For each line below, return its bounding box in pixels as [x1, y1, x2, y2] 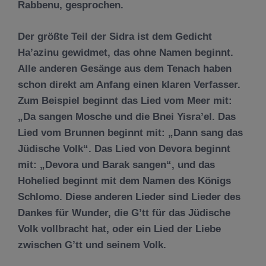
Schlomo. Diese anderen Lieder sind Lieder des [18, 191, 240, 202]
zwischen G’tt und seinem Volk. [18, 239, 166, 251]
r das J [161, 207, 194, 218]
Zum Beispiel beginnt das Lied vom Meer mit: [18, 94, 232, 106]
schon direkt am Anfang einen [18, 78, 159, 90]
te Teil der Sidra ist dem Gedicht [59, 30, 212, 42]
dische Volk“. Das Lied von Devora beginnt [29, 142, 230, 154]
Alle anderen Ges [18, 62, 99, 74]
